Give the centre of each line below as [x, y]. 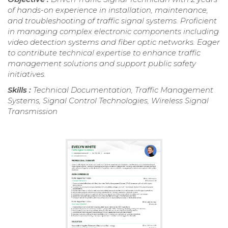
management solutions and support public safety [102, 64]
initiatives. [27, 74]
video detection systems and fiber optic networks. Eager [114, 42]
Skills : [20, 90]
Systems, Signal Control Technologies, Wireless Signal [108, 101]
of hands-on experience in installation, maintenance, [108, 10]
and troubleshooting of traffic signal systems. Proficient [112, 21]
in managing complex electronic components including [113, 32]
